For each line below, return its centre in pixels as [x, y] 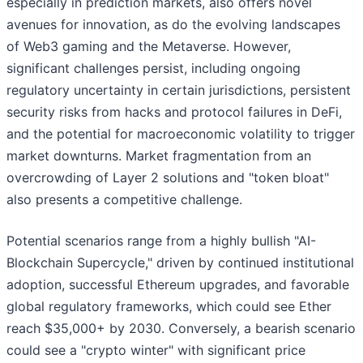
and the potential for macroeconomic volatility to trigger [181, 134]
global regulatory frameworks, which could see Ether [169, 307]
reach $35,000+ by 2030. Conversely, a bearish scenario [181, 329]
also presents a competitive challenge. [124, 200]
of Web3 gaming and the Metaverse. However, [149, 47]
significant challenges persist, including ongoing [154, 68]
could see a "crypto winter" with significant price [156, 350]
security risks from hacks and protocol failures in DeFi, [174, 112]
